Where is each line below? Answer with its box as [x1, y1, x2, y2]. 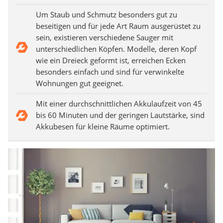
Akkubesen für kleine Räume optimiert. [36, 121, 170, 132]
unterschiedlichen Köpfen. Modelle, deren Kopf [36, 44, 197, 54]
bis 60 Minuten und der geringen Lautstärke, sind [36, 110, 205, 120]
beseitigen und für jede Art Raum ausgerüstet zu [36, 21, 201, 31]
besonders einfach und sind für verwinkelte [36, 67, 184, 77]
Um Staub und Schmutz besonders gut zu [36, 9, 177, 20]
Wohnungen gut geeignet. [36, 78, 123, 89]
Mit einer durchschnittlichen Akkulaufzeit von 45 [36, 99, 202, 109]
